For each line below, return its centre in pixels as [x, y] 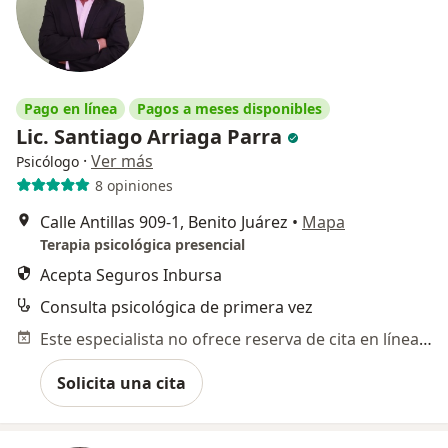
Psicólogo [47, 162]
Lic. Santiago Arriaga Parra [151, 137]
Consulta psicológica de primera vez [176, 307]
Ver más [122, 161]
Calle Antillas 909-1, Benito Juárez [164, 222]
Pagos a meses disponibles [229, 109]
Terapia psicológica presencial [142, 245]
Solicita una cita [121, 383]
